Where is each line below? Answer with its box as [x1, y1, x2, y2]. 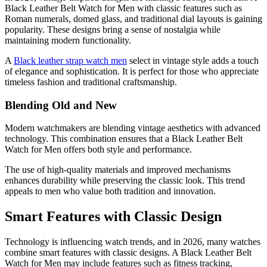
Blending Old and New [5, 98, 117, 111]
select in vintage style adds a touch [127, 55, 259, 66]
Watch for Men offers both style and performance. [5, 144, 192, 155]
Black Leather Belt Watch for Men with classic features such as [5, 2, 242, 13]
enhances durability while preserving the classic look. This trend [5, 175, 245, 186]
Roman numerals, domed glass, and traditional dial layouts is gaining [5, 13, 262, 24]
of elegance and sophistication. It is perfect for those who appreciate [5, 66, 259, 76]
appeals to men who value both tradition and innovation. [5, 186, 216, 197]
